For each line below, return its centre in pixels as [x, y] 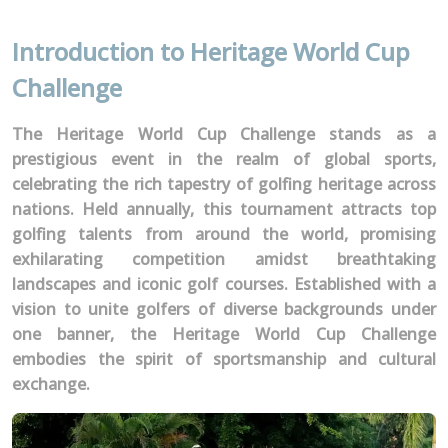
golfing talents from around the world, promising [224, 234]
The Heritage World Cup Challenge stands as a [224, 134]
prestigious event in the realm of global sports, [224, 159]
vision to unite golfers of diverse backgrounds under [224, 309]
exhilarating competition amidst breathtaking [224, 259]
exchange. [51, 384]
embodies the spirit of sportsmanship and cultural [224, 359]
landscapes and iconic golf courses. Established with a [224, 284]
